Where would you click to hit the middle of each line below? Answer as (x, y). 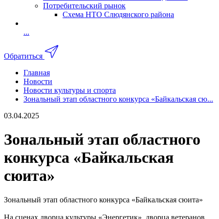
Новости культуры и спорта (70, 90)
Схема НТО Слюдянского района (118, 14)
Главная (37, 72)
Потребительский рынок (84, 6)
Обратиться (23, 56)
